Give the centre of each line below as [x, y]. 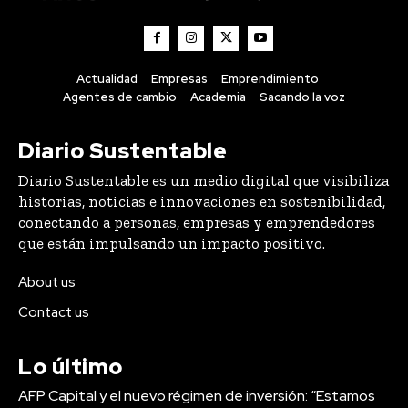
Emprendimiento [270, 78]
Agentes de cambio [120, 97]
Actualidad [107, 78]
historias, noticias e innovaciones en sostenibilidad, [202, 201]
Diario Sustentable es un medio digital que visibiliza [204, 180]
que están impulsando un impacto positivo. [172, 243]
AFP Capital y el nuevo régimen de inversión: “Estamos [197, 395]
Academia [218, 97]
